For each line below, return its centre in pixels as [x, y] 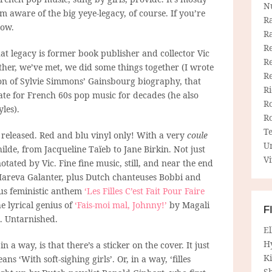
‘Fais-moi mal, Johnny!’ [122, 205]
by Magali [189, 205]
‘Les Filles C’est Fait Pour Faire [144, 191]
